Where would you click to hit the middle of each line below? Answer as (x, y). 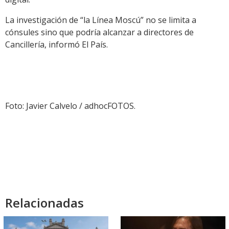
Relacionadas (44, 203)
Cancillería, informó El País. (56, 45)
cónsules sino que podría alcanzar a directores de (99, 32)
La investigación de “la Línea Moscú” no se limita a (101, 20)
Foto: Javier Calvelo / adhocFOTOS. (70, 106)
